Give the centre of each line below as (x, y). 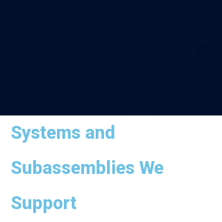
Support (44, 203)
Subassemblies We (87, 168)
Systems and (63, 133)
